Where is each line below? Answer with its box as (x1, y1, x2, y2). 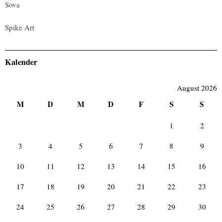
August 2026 (177, 83, 217, 93)
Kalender (5, 55, 37, 68)
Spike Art (5, 22, 34, 33)
